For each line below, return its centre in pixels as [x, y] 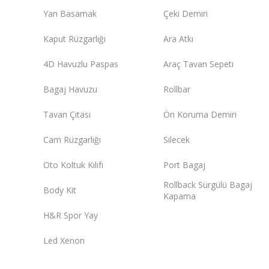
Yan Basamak [70, 14]
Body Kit [60, 190]
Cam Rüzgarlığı [72, 140]
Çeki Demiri [186, 14]
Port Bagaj [184, 165]
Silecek [177, 140]
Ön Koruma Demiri [200, 115]
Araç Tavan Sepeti [198, 64]
